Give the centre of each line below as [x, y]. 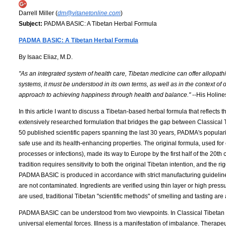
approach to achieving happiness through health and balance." [105, 95]
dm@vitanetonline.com [89, 13]
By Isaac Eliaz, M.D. [46, 57]
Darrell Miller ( [38, 13]
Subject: [31, 23]
